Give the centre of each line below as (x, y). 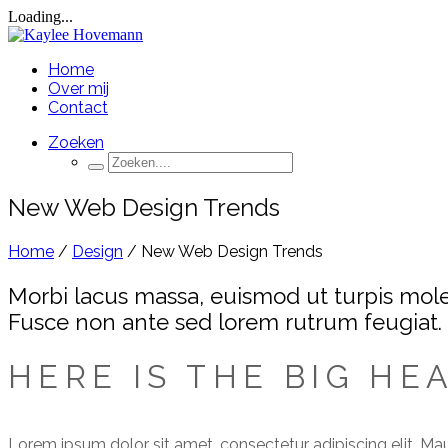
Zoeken (76, 142)
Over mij (78, 88)
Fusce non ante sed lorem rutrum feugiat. (225, 322)
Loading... (40, 16)
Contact (78, 107)
